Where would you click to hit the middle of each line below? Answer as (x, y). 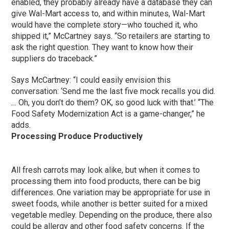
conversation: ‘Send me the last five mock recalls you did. (113, 91)
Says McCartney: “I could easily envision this (91, 80)
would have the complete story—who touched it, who (105, 25)
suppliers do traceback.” (54, 58)
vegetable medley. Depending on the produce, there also (112, 215)
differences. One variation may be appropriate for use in (111, 192)
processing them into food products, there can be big (106, 181)
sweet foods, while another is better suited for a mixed (110, 203)
